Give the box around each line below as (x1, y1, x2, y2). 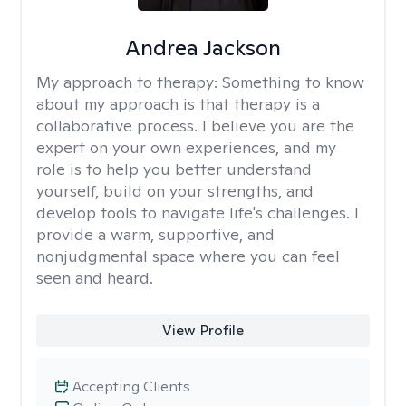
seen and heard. (36, 267, 153, 288)
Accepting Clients (72, 377, 190, 396)
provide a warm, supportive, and (36, 224, 275, 245)
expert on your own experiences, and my (36, 137, 336, 158)
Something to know (222, 72, 364, 92)
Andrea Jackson (124, 34, 281, 62)
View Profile (161, 321, 244, 340)
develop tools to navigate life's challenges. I (36, 202, 359, 223)
